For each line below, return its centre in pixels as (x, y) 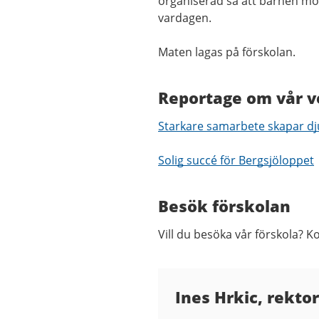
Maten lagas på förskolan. (228, 52)
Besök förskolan (224, 206)
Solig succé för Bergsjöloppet (236, 161)
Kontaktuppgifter (235, 281)
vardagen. (185, 18)
